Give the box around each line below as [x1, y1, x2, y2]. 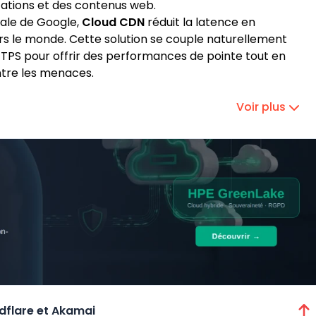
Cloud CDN [82, 14, 145, 30]
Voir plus [236, 99, 286, 115]
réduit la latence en [145, 14, 255, 30]
